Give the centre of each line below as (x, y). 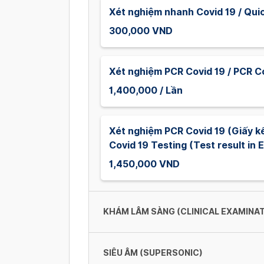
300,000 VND (141, 31)
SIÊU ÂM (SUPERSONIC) (153, 253)
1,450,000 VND (144, 164)
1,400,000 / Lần (146, 90)
